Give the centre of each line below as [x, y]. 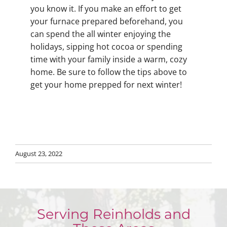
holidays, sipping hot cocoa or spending [106, 46]
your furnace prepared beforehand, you [107, 21]
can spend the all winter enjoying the [101, 34]
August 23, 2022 [39, 154]
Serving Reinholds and [113, 214]
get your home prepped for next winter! [106, 84]
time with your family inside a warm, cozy [109, 59]
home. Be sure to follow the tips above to [109, 72]
